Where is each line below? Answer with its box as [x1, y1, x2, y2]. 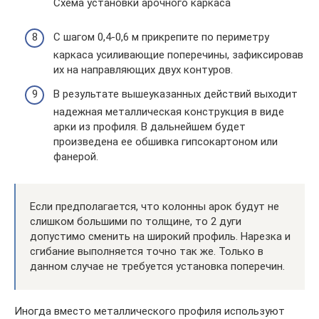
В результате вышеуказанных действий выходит [53, 87, 298, 100]
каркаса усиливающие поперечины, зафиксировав [53, 48, 303, 62]
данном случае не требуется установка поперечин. [30, 259, 285, 273]
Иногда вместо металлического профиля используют [14, 304, 285, 318]
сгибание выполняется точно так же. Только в [30, 244, 263, 258]
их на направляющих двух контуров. [53, 63, 233, 77]
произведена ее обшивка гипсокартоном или [53, 135, 278, 148]
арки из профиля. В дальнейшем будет [53, 120, 246, 133]
